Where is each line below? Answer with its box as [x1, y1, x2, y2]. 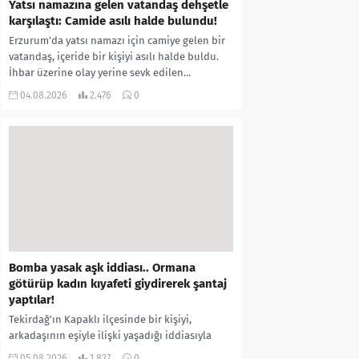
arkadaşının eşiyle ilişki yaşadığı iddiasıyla [9, 329, 212, 342]
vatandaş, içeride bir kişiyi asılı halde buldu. [9, 50, 219, 63]
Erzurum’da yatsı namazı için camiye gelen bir [9, 34, 225, 46]
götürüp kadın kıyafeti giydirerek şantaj [9, 276, 227, 292]
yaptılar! [9, 292, 54, 308]
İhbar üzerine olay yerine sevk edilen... [9, 66, 191, 79]
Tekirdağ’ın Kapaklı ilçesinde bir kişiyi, [9, 313, 192, 326]
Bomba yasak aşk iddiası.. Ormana [9, 260, 196, 276]
